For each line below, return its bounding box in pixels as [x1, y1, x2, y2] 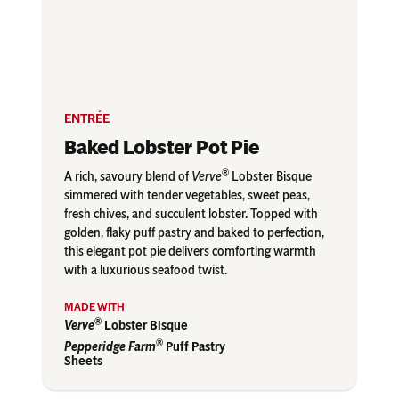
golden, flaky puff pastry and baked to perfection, [64, 225, 324, 241]
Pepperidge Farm [64, 339, 156, 355]
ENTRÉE [64, 111, 110, 127]
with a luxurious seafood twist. [64, 263, 227, 279]
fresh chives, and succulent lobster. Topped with [64, 207, 318, 223]
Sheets [64, 354, 102, 370]
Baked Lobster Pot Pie [64, 135, 259, 160]
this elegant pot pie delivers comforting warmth [64, 244, 316, 260]
